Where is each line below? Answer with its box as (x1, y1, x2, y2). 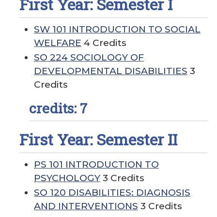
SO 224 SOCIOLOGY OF (34, 52, 144, 63)
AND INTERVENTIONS (34, 201, 138, 212)
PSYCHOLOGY (34, 172, 100, 184)
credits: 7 (29, 99, 87, 117)
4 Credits (81, 37, 126, 48)
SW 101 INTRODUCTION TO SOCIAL (34, 24, 201, 35)
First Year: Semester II (19, 129, 177, 150)
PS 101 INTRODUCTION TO (34, 159, 159, 170)
